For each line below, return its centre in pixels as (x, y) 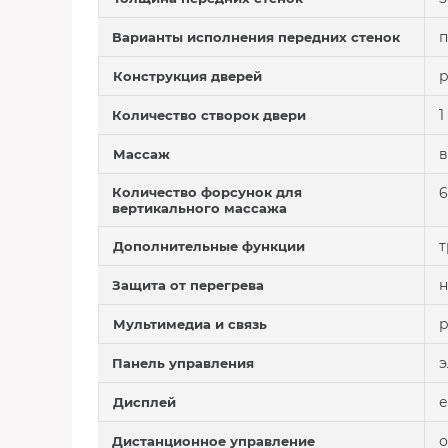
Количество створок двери (209, 115)
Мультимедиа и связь (190, 324)
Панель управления (183, 363)
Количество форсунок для (207, 192)
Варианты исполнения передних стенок (256, 37)
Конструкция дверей (187, 76)
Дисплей (144, 402)
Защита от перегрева (188, 285)
